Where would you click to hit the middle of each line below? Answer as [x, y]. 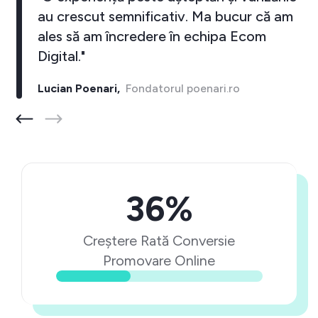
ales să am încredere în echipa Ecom [152, 36]
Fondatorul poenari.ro [180, 88]
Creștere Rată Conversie [159, 241]
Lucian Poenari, [78, 88]
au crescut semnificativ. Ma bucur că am [165, 16]
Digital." [61, 56]
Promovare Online [159, 261]
